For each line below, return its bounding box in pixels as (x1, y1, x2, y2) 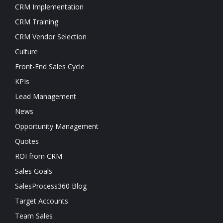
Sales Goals (15, 166, 52, 176)
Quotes (15, 136, 39, 146)
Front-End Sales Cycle (15, 62, 85, 71)
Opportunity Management (15, 121, 99, 131)
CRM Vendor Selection (15, 32, 87, 41)
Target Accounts (15, 196, 68, 206)
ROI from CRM (15, 151, 62, 161)
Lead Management (15, 92, 76, 101)
